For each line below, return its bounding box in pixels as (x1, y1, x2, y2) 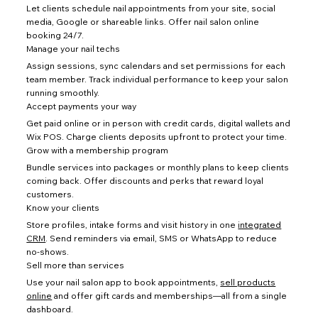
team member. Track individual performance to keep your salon (26, 74, 289, 85)
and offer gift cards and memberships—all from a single (52, 290, 287, 302)
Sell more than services (26, 260, 125, 271)
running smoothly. (26, 87, 100, 99)
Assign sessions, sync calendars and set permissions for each (26, 60, 286, 72)
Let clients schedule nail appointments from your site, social (26, 3, 276, 14)
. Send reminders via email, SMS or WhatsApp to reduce (45, 233, 278, 244)
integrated (238, 219, 282, 231)
